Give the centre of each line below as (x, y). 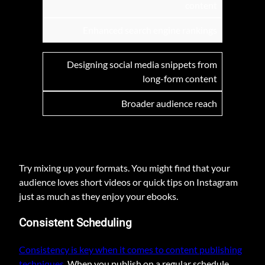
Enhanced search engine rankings (150, 30)
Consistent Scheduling (75, 223)
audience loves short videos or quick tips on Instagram (128, 182)
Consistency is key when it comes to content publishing (130, 249)
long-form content (180, 79)
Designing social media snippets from (142, 64)
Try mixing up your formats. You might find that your (125, 168)
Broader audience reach (169, 104)
